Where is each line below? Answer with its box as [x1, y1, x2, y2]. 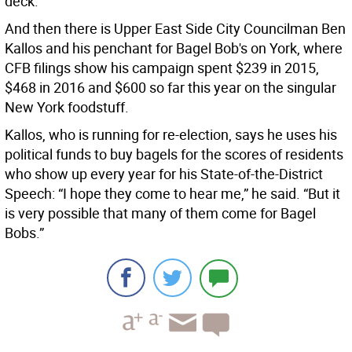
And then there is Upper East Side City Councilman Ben [5, 19, 346, 38]
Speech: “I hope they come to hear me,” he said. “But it [5, 184, 340, 203]
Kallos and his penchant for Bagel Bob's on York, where [5, 38, 343, 58]
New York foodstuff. [5, 97, 129, 117]
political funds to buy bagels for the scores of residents [5, 145, 343, 164]
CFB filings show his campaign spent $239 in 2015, [5, 58, 319, 78]
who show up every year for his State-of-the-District [5, 164, 323, 184]
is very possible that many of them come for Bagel [5, 203, 316, 223]
